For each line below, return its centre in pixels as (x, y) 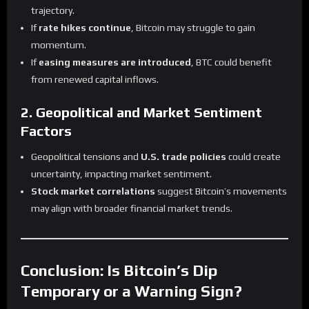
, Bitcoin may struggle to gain (193, 27)
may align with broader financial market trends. (132, 209)
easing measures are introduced (115, 62)
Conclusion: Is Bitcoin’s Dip (119, 271)
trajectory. (53, 10)
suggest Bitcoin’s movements (221, 191)
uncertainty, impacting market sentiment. (121, 174)
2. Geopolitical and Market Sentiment (141, 112)
